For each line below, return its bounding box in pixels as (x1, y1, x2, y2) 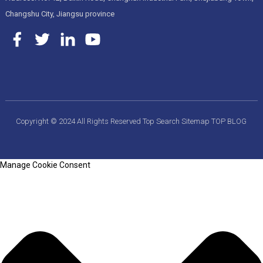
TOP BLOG (211, 117, 247, 126)
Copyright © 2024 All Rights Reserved (16, 117, 143, 126)
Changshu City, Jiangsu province (5, 9, 114, 19)
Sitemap (181, 117, 212, 126)
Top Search (143, 117, 182, 126)
